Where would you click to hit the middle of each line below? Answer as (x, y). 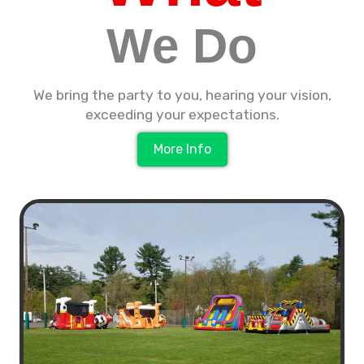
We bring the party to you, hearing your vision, (182, 95)
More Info (182, 149)
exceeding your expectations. (182, 115)
